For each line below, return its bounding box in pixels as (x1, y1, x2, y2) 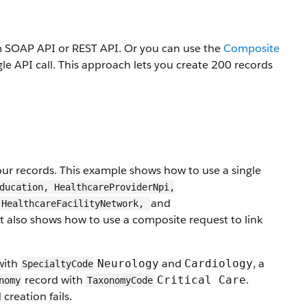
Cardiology (184, 257, 253, 270)
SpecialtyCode (22, 258, 93, 269)
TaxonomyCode (87, 275, 153, 286)
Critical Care (157, 273, 246, 286)
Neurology (97, 257, 159, 270)
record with (22, 273, 86, 287)
